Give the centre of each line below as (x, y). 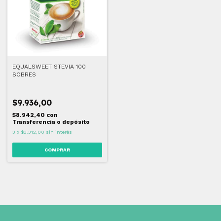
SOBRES (24, 74)
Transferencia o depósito (51, 122)
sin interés (59, 132)
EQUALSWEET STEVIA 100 (49, 66)
